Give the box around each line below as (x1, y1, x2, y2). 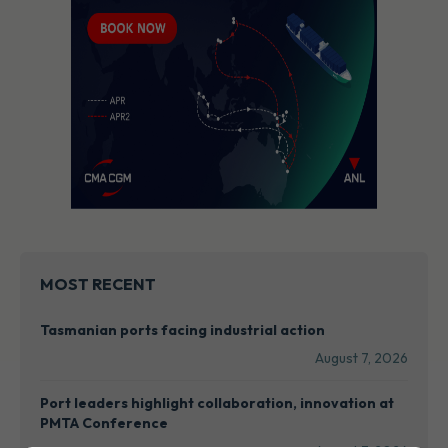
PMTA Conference (40, 413, 168, 432)
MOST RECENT (40, 273, 156, 294)
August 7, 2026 (315, 348, 408, 367)
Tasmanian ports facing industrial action (40, 320, 325, 339)
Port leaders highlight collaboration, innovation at (40, 393, 394, 412)
